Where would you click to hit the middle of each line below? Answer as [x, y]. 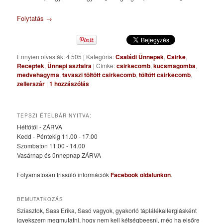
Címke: [106, 66]
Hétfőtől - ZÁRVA [40, 127]
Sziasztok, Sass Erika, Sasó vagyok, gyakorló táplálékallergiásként [107, 211]
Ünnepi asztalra [70, 66]
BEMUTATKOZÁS [40, 199]
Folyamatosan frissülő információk [64, 174]
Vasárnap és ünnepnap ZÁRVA [59, 155]
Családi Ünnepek [140, 57]
